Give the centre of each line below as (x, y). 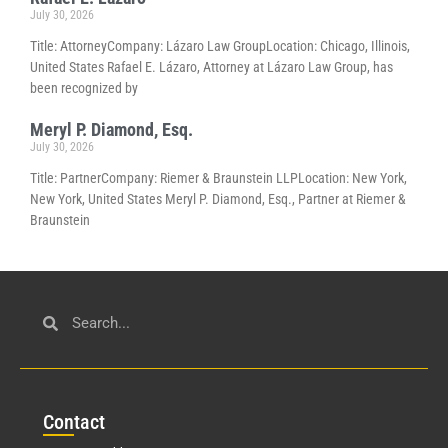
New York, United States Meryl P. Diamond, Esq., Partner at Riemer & (218, 199)
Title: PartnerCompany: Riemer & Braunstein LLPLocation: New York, (218, 178)
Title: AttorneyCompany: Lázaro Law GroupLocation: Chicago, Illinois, (220, 46)
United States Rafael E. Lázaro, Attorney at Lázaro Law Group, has (211, 67)
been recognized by (84, 88)
